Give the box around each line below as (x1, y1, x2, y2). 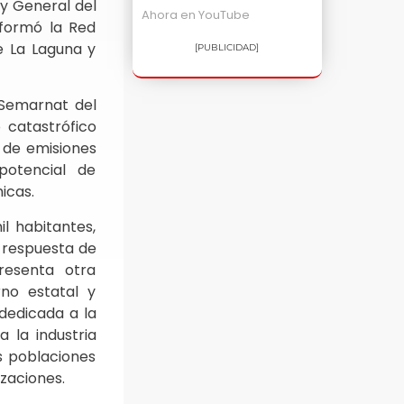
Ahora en (141, 6, 198, 24)
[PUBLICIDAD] (195, 41, 260, 54)
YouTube (197, 6, 250, 24)
